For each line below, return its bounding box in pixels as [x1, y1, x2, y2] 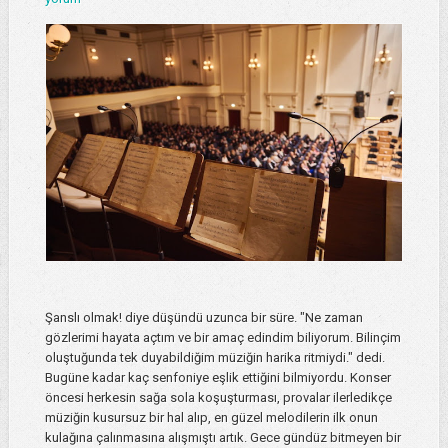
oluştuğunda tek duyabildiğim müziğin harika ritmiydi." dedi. [44, 350, 385, 366]
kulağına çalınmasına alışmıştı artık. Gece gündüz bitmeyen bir [44, 430, 401, 446]
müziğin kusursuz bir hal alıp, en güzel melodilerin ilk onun [44, 410, 378, 426]
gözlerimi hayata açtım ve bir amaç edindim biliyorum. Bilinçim [44, 330, 401, 346]
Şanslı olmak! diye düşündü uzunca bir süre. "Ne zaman [44, 310, 363, 326]
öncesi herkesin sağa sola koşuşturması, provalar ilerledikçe [44, 390, 392, 406]
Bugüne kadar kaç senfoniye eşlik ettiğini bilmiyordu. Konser [44, 370, 391, 386]
